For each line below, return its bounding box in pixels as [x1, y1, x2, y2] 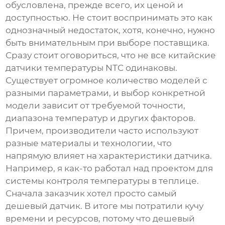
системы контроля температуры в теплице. [6, 176, 199, 186]
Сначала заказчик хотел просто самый [6, 188, 177, 199]
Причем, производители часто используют [6, 126, 199, 136]
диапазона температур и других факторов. [6, 113, 196, 124]
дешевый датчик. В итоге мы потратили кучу [6, 201, 204, 211]
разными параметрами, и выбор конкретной [6, 88, 206, 98]
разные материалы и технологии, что [6, 138, 172, 149]
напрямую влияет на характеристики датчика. [6, 151, 212, 161]
